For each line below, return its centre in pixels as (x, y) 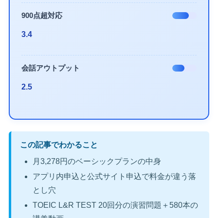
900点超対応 (42, 16)
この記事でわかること (59, 145)
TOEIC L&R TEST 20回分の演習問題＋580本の (115, 205)
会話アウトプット (51, 68)
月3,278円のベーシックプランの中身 (97, 161)
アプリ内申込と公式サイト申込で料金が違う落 (114, 177)
